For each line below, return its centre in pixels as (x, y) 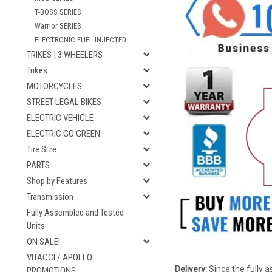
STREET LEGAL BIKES (64, 102)
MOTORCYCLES (54, 86)
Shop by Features (57, 181)
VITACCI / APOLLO (59, 257)
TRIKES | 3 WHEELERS (65, 55)
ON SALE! (43, 242)
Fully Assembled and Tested (75, 212)
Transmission (50, 197)
